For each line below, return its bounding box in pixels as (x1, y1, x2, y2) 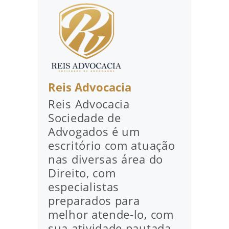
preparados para (48, 193, 140, 208)
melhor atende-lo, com (48, 207, 174, 222)
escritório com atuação (48, 138, 175, 153)
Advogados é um (48, 124, 140, 139)
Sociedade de (48, 110, 121, 125)
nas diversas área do (48, 152, 163, 167)
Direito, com (48, 166, 116, 180)
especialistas (48, 179, 120, 194)
